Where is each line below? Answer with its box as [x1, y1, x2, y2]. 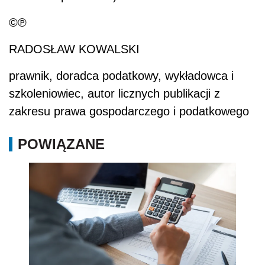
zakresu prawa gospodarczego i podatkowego [9, 104, 249, 118]
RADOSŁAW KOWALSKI [9, 42, 140, 56]
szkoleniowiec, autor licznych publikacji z [9, 86, 220, 100]
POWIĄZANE [18, 135, 105, 152]
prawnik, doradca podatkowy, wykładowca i [9, 69, 234, 82]
